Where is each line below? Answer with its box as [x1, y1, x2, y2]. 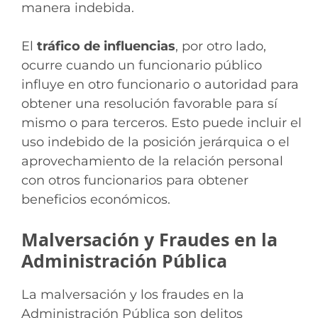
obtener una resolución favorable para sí [21, 95, 278, 111]
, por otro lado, [175, 38, 266, 54]
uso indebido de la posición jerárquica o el [21, 133, 290, 150]
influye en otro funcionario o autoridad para [21, 76, 299, 92]
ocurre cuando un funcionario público [21, 57, 262, 73]
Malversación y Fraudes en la [21, 226, 278, 251]
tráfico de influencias [37, 38, 175, 54]
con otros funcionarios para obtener [21, 172, 248, 188]
